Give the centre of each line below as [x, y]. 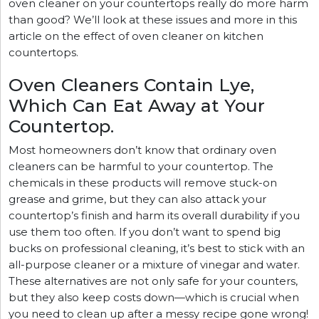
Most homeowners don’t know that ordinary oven [142, 150]
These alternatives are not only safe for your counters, [153, 281]
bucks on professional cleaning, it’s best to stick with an [157, 249]
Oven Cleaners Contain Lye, [131, 85]
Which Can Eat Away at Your [137, 105]
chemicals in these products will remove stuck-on [143, 183]
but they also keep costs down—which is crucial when [154, 298]
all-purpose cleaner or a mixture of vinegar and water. [154, 265]
